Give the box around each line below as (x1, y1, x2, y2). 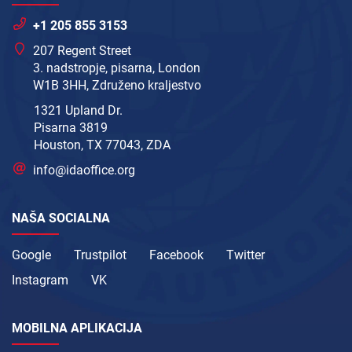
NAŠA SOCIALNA (12, 211, 110, 226)
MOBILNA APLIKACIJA (12, 321, 142, 336)
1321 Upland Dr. (34, 103, 123, 119)
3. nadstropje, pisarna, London (33, 60, 201, 76)
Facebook (149, 247, 203, 263)
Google (12, 247, 51, 263)
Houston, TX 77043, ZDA (34, 137, 170, 153)
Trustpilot (74, 247, 126, 263)
